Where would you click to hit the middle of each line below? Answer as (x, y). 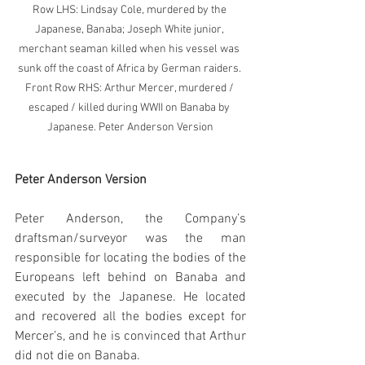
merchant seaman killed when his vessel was (130, 50)
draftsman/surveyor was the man (130, 239)
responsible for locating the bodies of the (130, 259)
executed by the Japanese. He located (130, 298)
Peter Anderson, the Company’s (130, 220)
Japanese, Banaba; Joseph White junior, (130, 30)
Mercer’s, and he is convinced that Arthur (130, 337)
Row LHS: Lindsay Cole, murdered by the (130, 11)
